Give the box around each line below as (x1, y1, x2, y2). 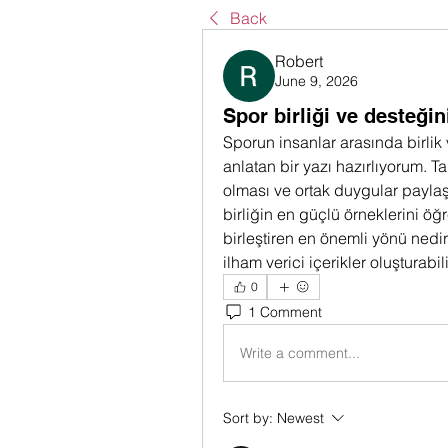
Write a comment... (240, 343, 360, 362)
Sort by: (223, 409, 273, 427)
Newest (277, 409, 324, 427)
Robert (275, 51, 323, 71)
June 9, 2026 (275, 72, 358, 90)
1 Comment (248, 302, 322, 321)
